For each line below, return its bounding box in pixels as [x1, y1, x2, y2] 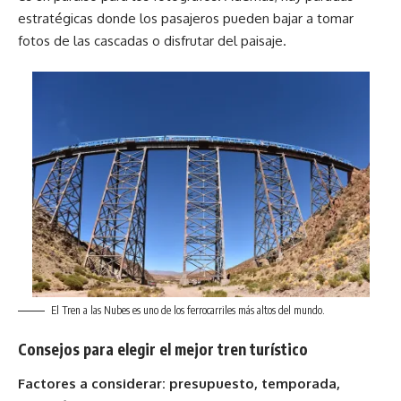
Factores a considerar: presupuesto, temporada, [18, 374, 340, 392]
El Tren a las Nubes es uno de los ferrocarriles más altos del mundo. [51, 303, 325, 317]
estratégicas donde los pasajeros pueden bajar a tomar [18, 9, 354, 27]
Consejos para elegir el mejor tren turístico [18, 339, 308, 360]
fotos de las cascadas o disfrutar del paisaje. [18, 31, 286, 49]
